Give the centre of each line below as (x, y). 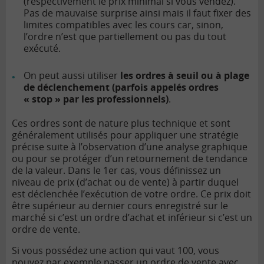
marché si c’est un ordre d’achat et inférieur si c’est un (132, 218)
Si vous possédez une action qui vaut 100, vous (115, 251)
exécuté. (42, 49)
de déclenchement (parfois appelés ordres (121, 88)
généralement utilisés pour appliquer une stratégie (125, 135)
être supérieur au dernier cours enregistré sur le (120, 206)
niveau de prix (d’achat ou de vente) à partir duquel (125, 182)
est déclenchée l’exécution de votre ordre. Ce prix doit (131, 194)
